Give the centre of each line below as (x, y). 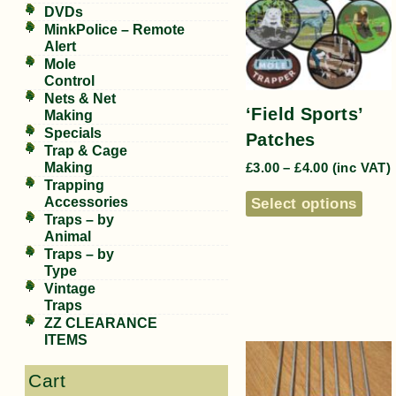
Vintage (70, 289)
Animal (68, 236)
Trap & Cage (86, 151)
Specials (73, 133)
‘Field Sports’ (305, 114)
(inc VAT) (360, 168)
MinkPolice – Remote (114, 30)
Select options (304, 203)
